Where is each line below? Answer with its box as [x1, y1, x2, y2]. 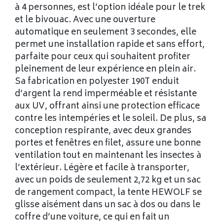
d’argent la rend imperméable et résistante [15, 87, 197, 102]
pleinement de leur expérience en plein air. [15, 62, 196, 77]
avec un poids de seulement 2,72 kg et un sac [15, 173, 201, 188]
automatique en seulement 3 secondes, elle [15, 25, 196, 40]
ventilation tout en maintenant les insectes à [15, 148, 201, 164]
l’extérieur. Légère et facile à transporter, [15, 161, 189, 176]
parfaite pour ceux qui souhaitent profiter [15, 50, 190, 65]
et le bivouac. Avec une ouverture [15, 13, 155, 28]
